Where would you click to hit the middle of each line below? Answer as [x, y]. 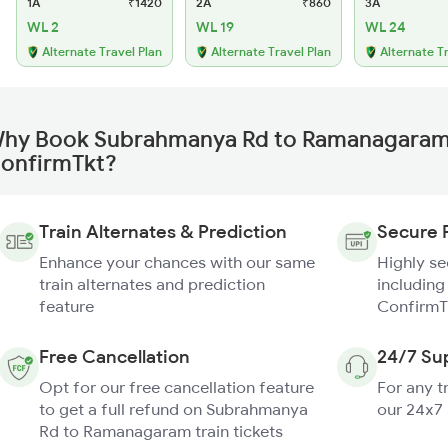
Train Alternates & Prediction [163, 231]
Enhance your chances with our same [177, 262]
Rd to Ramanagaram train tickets [161, 431]
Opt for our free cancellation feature [176, 387]
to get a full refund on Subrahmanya [173, 409]
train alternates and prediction [152, 284]
